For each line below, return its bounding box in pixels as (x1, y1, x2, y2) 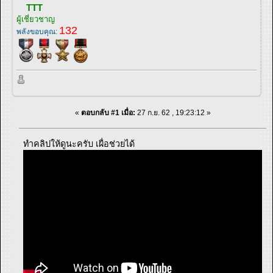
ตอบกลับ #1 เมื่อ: (80, 108, 135, 117)
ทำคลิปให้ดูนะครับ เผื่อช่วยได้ (23, 138, 135, 149)
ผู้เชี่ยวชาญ (16, 15, 55, 24)
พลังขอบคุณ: (16, 27, 59, 37)
